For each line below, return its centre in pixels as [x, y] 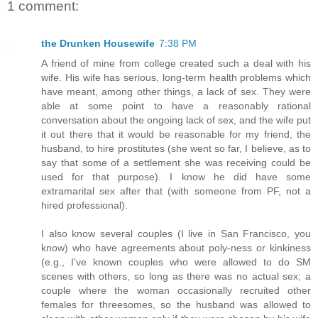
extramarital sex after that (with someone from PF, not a [176, 191]
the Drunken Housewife [98, 43]
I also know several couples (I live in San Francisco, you [176, 233]
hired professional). [84, 205]
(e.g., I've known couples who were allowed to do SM [176, 262]
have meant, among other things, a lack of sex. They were [176, 91]
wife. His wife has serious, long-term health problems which [176, 77]
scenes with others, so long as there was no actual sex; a [176, 276]
